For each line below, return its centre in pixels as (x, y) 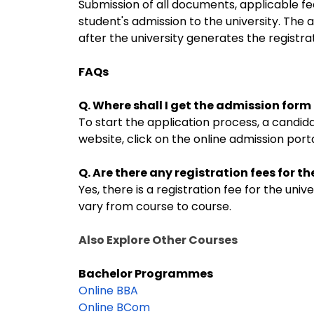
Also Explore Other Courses (159, 240)
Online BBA (108, 291)
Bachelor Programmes (188, 274)
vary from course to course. (155, 206)
